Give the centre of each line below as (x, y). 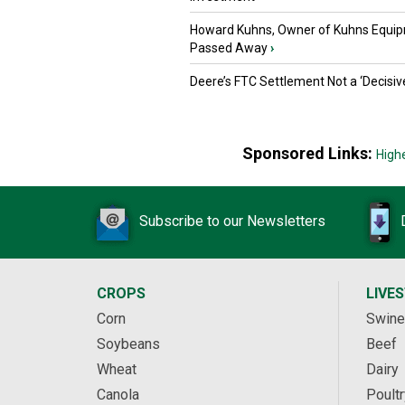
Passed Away (229, 48)
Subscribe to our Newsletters (232, 221)
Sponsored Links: (309, 154)
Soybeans (128, 344)
